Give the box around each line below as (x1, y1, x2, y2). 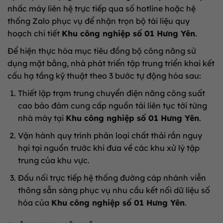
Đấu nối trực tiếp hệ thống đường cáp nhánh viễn (17, 172, 206, 183)
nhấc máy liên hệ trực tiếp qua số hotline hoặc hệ (7, 3, 196, 13)
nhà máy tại (17, 112, 66, 123)
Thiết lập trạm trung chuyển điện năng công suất (17, 88, 205, 98)
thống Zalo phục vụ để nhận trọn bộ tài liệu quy (7, 15, 190, 26)
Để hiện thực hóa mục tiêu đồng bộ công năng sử (7, 45, 196, 56)
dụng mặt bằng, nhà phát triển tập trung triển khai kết (7, 58, 215, 68)
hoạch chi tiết (7, 28, 62, 38)
